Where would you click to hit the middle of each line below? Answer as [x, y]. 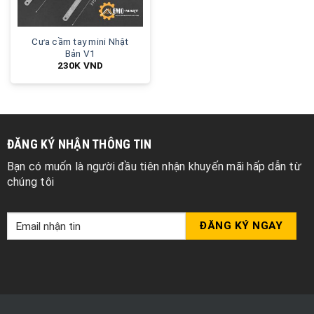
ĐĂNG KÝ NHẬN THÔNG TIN [79, 144]
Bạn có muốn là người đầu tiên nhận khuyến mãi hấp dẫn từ [154, 166]
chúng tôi [30, 182]
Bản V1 [80, 53]
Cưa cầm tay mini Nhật [80, 41]
